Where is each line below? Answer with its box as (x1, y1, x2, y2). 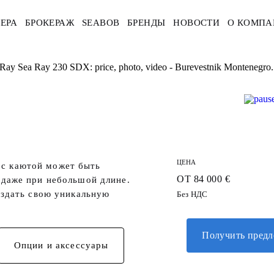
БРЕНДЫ (127, 18, 166, 28)
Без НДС (177, 190, 208, 199)
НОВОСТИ (173, 18, 220, 28)
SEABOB (81, 18, 120, 28)
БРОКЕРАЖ (24, 18, 75, 28)
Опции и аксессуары (13, 240, 109, 250)
